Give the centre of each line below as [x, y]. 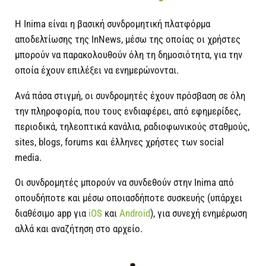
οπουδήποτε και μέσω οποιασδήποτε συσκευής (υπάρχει [129, 198]
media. [28, 157]
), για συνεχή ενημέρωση [199, 213]
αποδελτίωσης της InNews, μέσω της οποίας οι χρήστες [128, 39]
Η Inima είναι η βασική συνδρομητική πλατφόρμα [113, 23]
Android [135, 213]
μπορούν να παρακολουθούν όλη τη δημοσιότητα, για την [129, 54]
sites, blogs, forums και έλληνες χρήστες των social [119, 142]
